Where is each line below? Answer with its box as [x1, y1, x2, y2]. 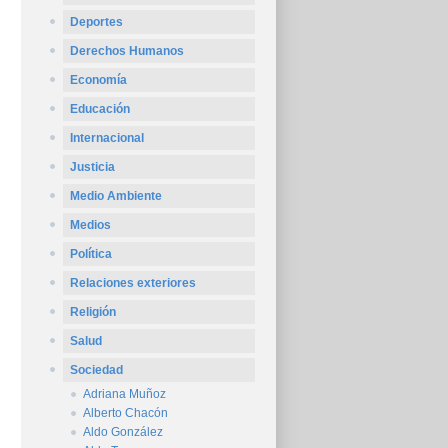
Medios [70, 218, 111, 232]
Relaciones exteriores [70, 276, 196, 290]
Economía [70, 73, 127, 87]
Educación [70, 102, 130, 116]
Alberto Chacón [83, 406, 168, 420]
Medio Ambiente [70, 189, 162, 203]
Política [70, 247, 112, 261]
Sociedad [70, 363, 123, 377]
